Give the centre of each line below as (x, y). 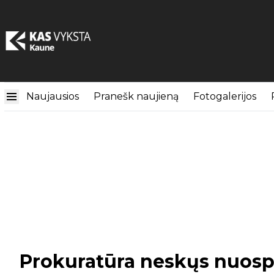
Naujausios (53, 96)
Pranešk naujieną (136, 96)
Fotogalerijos (225, 96)
